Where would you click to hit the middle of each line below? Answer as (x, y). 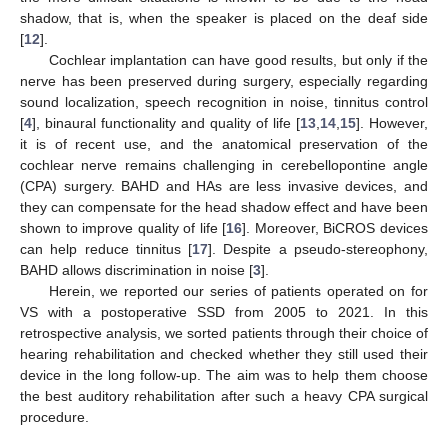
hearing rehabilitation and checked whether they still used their (224, 353)
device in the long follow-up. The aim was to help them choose (224, 374)
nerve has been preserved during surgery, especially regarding (224, 80)
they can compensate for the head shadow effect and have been (224, 206)
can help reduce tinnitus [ (106, 248)
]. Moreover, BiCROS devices (335, 227)
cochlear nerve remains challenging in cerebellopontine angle (224, 164)
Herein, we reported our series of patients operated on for (238, 290)
